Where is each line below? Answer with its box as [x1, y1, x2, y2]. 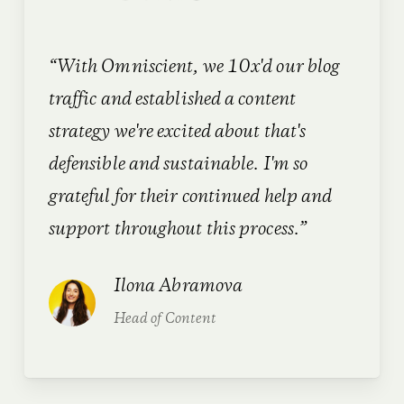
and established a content [96, 87, 297, 113]
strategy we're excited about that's [48, 120, 307, 145]
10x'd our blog [226, 55, 341, 80]
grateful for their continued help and [48, 185, 333, 210]
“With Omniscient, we [48, 55, 227, 80]
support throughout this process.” [48, 217, 308, 243]
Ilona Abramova [113, 274, 243, 299]
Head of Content [113, 309, 217, 329]
